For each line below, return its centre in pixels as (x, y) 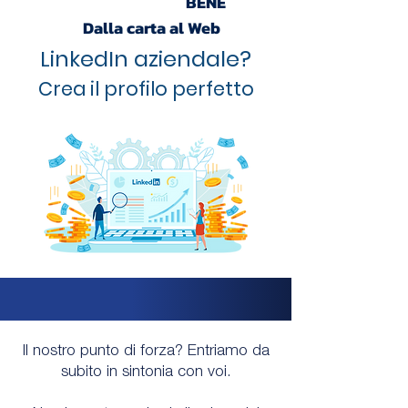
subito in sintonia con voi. (146, 373)
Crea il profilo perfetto (146, 89)
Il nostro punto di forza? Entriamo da (146, 352)
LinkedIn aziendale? (146, 59)
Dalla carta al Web (151, 28)
